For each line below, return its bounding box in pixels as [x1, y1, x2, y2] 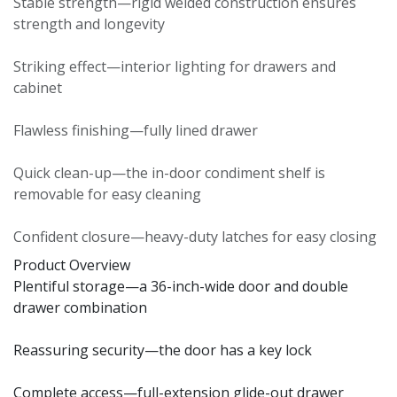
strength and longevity [13, 13, 165, 34]
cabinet [13, 77, 62, 97]
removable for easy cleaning [13, 183, 201, 204]
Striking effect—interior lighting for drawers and [13, 56, 336, 76]
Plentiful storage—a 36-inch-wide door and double [13, 276, 348, 296]
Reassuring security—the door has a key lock [13, 339, 312, 360]
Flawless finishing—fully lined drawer [13, 120, 258, 140]
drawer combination [13, 297, 147, 317]
